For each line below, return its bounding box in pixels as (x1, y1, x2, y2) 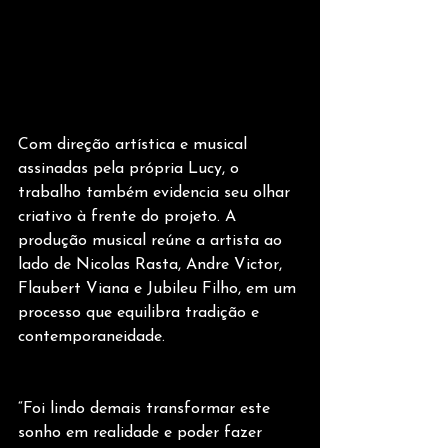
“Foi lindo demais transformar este (18, 401, 275, 418)
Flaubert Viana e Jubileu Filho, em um (18, 281, 301, 298)
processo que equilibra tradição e (18, 305, 264, 322)
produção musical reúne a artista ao (18, 233, 287, 250)
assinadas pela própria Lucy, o (18, 161, 244, 178)
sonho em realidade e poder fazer (18, 425, 267, 442)
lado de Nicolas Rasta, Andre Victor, (18, 257, 287, 274)
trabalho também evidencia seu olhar (18, 185, 295, 202)
